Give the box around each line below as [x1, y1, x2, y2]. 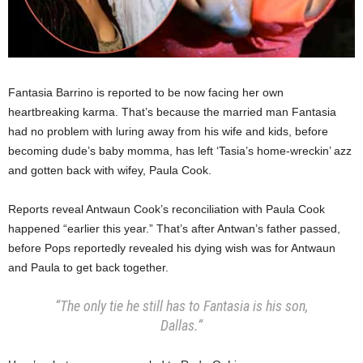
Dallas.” [160, 317, 203, 335]
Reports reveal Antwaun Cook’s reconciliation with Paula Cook [8, 203, 325, 216]
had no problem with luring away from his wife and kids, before [8, 125, 328, 139]
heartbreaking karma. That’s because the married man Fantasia [8, 105, 336, 119]
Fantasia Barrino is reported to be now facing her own [8, 86, 284, 100]
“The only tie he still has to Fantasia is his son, [55, 297, 308, 315]
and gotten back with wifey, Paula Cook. [8, 164, 211, 177]
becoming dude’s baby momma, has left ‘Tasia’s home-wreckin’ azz [8, 144, 352, 158]
